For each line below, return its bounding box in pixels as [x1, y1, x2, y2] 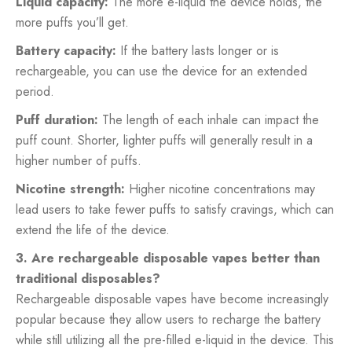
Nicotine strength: [16, 179, 125, 198]
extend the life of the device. [16, 220, 170, 239]
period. [16, 82, 54, 101]
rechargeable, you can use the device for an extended [16, 61, 307, 80]
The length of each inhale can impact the [98, 110, 319, 129]
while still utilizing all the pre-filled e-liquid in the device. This [16, 330, 334, 349]
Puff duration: [16, 110, 98, 129]
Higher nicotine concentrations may [125, 179, 315, 198]
